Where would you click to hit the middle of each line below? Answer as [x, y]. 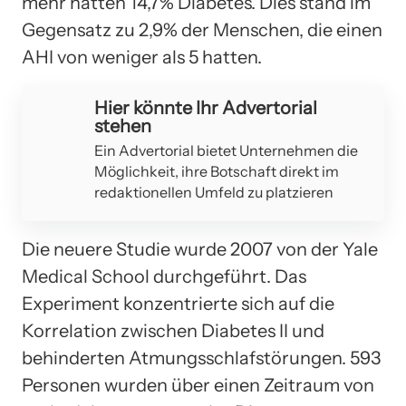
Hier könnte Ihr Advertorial [206, 107]
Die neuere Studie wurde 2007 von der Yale [200, 249]
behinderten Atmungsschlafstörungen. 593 [201, 358]
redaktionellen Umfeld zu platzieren [214, 192]
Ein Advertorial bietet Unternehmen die [226, 150]
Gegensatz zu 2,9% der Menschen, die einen [202, 29]
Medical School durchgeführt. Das [164, 276]
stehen [123, 126]
